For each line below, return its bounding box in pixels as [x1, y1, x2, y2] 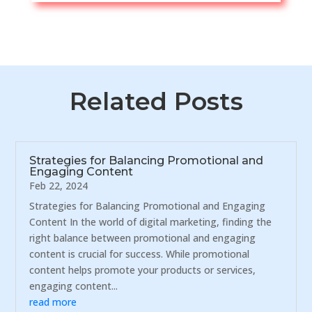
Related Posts [69, 86, 243, 116]
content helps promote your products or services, [29, 263, 256, 276]
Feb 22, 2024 [29, 178, 88, 192]
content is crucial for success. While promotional [29, 247, 250, 260]
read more [29, 295, 77, 309]
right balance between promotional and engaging [29, 231, 256, 244]
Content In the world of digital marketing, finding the [29, 214, 272, 228]
